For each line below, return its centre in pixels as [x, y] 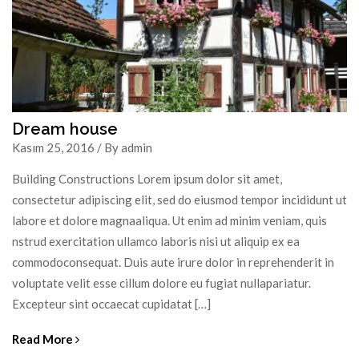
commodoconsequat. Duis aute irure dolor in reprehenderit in [173, 262]
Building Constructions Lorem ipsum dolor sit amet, [147, 178]
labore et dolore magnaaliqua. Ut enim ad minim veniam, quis [169, 220]
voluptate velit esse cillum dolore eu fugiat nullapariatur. [161, 282]
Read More [44, 339]
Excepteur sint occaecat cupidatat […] [111, 303]
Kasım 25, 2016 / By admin [82, 147]
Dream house [65, 129]
